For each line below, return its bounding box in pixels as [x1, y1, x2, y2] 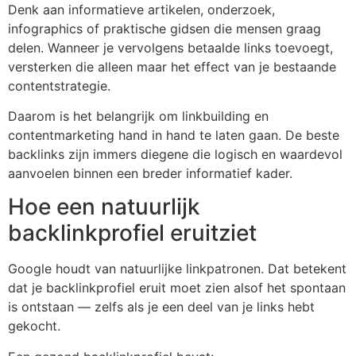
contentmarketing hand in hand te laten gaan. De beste [8, 126, 339, 143]
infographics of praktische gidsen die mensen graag [8, 20, 321, 37]
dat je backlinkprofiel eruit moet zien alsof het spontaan [8, 280, 346, 296]
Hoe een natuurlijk [8, 193, 200, 221]
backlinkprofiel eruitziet [8, 219, 257, 247]
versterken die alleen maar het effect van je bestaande [8, 58, 336, 75]
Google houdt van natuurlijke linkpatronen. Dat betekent [8, 261, 346, 277]
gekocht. [8, 318, 60, 335]
